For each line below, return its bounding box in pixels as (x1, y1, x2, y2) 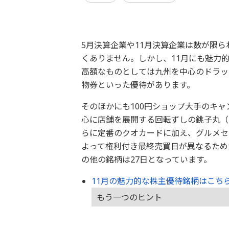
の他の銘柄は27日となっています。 (81, 154, 212, 165)
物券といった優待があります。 (81, 79, 195, 90)
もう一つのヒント (96, 192, 162, 203)
